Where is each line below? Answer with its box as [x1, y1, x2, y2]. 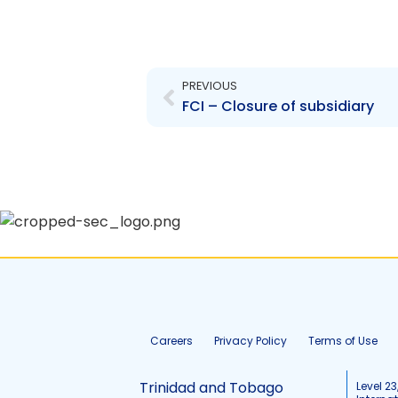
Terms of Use [308, 333, 378, 348]
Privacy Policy [214, 333, 287, 348]
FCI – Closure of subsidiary [181, 96, 374, 116]
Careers [150, 333, 193, 348]
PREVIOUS [181, 78, 237, 93]
